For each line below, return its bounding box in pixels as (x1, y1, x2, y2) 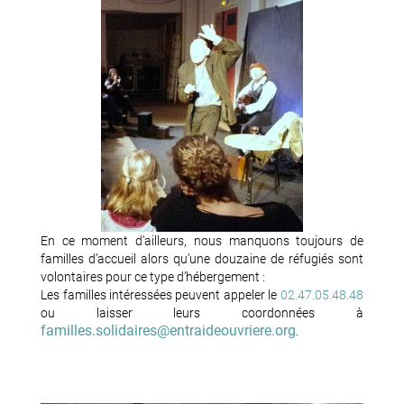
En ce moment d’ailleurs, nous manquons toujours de (41, 234, 363, 249)
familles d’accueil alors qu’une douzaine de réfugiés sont (41, 252, 363, 267)
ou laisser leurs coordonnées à (41, 306, 363, 321)
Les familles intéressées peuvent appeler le (41, 288, 280, 303)
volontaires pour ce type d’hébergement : (41, 270, 266, 285)
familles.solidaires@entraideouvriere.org (41, 322, 297, 340)
